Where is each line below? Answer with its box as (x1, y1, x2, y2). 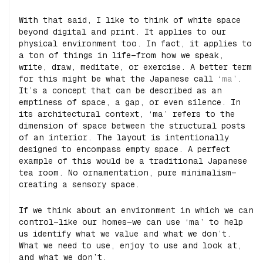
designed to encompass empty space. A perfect (19, 144, 230, 154)
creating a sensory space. (19, 180, 140, 189)
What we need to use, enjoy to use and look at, (19, 241, 242, 250)
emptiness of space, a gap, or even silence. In (19, 97, 241, 107)
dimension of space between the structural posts (19, 121, 245, 130)
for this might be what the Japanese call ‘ (19, 74, 222, 83)
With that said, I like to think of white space (19, 15, 241, 25)
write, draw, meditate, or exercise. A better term (19, 62, 252, 72)
